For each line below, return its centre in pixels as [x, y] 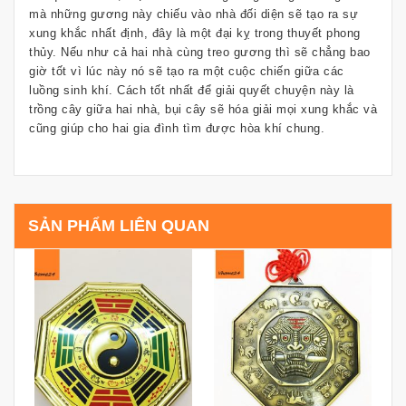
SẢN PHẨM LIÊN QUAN [119, 226]
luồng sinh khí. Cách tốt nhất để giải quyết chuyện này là [192, 91]
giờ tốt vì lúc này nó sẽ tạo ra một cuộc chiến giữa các [187, 72]
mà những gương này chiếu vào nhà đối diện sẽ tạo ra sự [193, 14]
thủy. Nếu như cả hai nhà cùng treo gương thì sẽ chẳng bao [200, 53]
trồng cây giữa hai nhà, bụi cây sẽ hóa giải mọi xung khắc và [203, 110]
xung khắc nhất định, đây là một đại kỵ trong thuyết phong [195, 34]
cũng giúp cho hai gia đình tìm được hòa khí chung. [177, 129]
